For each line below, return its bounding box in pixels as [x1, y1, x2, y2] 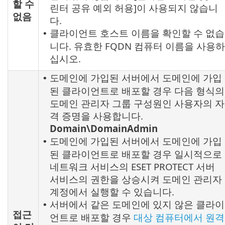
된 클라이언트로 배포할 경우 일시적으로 [50, 148, 222, 161]
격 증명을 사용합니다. [50, 109, 143, 123]
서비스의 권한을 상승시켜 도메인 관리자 [50, 173, 222, 186]
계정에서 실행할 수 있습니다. [50, 185, 174, 198]
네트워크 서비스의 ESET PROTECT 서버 [50, 160, 215, 173]
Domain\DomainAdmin [50, 122, 158, 135]
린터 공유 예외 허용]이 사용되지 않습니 [50, 2, 218, 15]
